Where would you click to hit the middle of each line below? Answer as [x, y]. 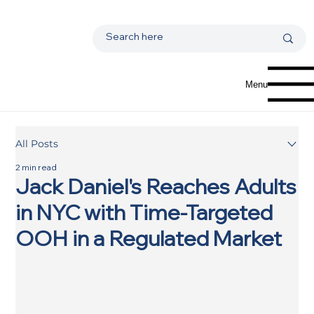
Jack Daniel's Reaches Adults [156, 187]
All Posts [37, 143]
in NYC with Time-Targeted [144, 213]
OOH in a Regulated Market [149, 239]
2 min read [36, 168]
